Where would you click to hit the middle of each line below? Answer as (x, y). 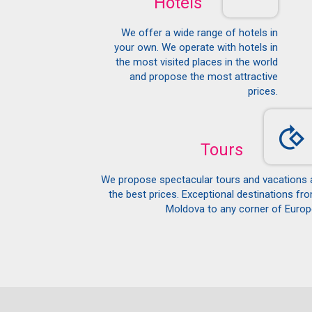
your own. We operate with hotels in (196, 47)
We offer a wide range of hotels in (199, 32)
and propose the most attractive (203, 76)
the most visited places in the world (196, 62)
